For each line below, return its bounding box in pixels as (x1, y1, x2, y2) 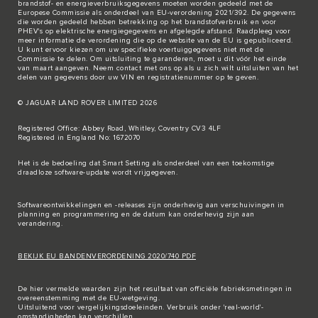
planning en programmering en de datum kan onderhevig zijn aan (18, 211, 255, 219)
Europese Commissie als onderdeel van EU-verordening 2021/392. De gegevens (18, 9, 296, 17)
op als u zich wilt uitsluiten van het (171, 65, 298, 72)
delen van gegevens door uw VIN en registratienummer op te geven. (18, 74, 258, 82)
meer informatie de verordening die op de (18, 37, 169, 45)
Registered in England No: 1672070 (18, 134, 141, 142)
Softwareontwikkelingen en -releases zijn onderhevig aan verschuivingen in (18, 202, 285, 209)
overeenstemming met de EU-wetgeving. (18, 295, 160, 302)
